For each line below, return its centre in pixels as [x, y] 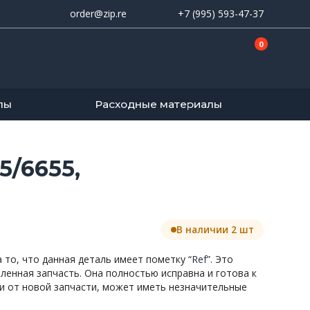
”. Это [220, 259]
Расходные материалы [158, 104]
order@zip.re [98, 13]
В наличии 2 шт [215, 229]
